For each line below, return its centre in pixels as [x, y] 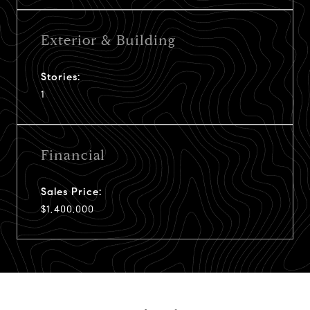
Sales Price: [71, 191]
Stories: [61, 76]
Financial [73, 155]
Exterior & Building [108, 40]
